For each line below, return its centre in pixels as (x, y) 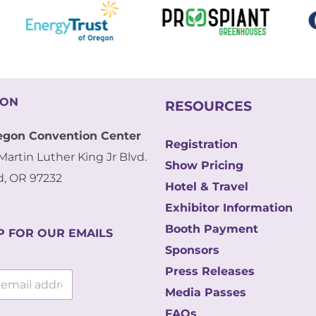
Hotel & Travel (207, 186)
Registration (201, 144)
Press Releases (210, 271)
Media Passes (206, 292)
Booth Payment (212, 229)
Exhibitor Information (229, 207)
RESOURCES (208, 106)
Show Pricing (204, 165)
